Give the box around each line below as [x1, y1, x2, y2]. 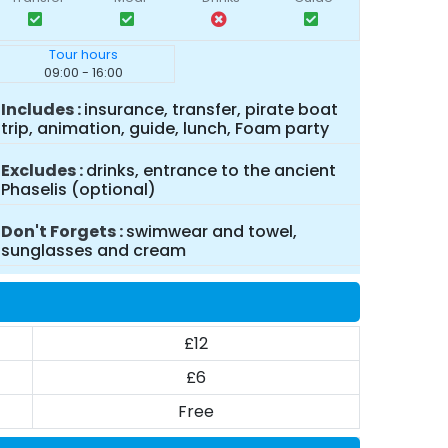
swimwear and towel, [125, 220, 297, 243]
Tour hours [48, 46, 118, 63]
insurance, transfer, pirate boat [83, 98, 338, 121]
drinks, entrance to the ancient [85, 159, 336, 182]
